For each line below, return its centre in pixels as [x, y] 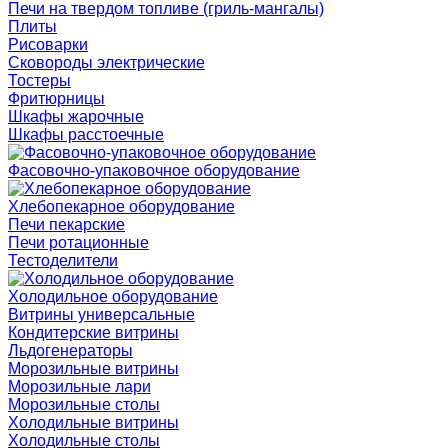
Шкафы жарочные [76, 116]
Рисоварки [48, 44]
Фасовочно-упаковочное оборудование [154, 170]
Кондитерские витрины [93, 332]
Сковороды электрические [106, 62]
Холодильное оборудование [113, 296]
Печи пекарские [66, 224]
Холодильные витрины [93, 422]
